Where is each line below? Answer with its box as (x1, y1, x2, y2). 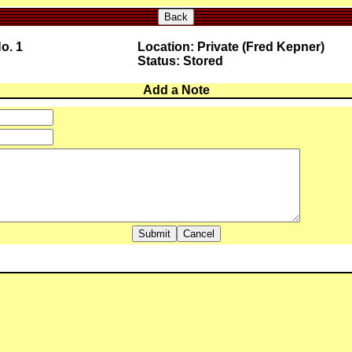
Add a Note (142, 83, 210, 97)
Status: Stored (137, 54, 223, 68)
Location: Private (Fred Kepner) (137, 40, 324, 53)
